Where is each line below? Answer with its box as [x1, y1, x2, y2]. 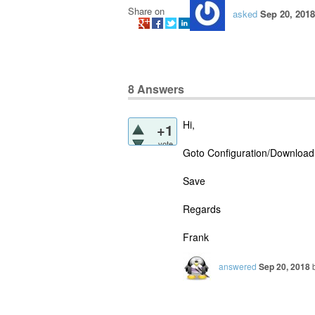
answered [219, 260, 257, 273]
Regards [183, 202, 221, 217]
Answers [134, 81, 184, 98]
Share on [128, 4, 165, 18]
